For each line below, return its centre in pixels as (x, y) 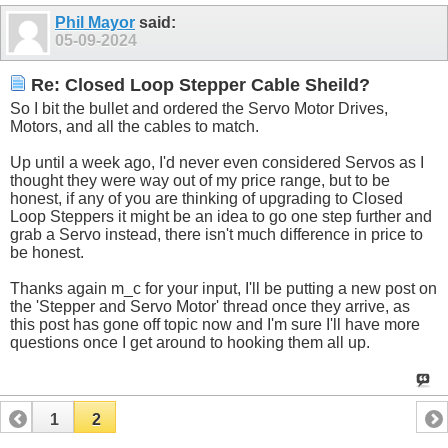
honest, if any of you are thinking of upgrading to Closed (206, 198)
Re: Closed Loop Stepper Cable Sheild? (198, 84)
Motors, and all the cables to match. (134, 126)
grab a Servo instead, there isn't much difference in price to (216, 234)
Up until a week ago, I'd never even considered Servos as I (217, 162)
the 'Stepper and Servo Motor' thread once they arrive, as (210, 306)
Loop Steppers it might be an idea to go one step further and (221, 216)
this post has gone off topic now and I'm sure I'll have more (215, 324)
